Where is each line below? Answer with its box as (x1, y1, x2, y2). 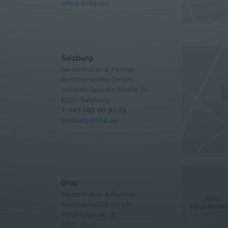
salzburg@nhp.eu (61, 116, 118, 124)
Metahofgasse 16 (61, 210, 116, 218)
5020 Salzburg (61, 96, 109, 103)
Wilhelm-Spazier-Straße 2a (61, 85, 148, 93)
